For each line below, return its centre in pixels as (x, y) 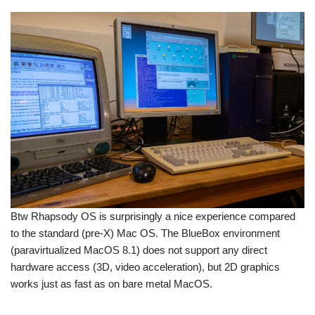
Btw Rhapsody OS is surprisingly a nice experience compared (153, 217)
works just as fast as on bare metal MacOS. (111, 284)
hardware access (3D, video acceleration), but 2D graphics (145, 267)
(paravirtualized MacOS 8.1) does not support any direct (139, 250)
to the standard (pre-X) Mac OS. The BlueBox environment (145, 233)
